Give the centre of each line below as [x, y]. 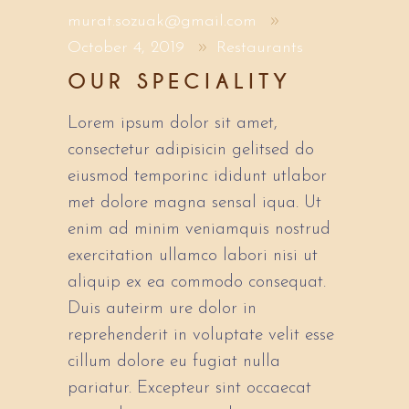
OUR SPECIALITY [179, 82]
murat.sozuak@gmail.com [165, 22]
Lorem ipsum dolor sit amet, [173, 124]
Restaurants [260, 48]
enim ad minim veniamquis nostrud [199, 230]
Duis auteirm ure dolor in [162, 309]
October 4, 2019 [129, 48]
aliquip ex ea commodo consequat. [197, 283]
